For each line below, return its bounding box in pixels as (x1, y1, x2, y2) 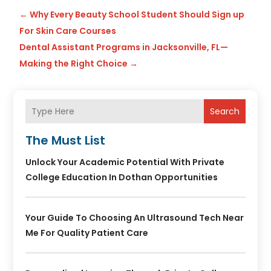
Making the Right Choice (19, 57, 128, 70)
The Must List (25, 132, 106, 149)
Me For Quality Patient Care (25, 227, 149, 240)
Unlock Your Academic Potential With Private (25, 156, 225, 169)
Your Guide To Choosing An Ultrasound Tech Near (25, 212, 244, 224)
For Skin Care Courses (19, 25, 117, 38)
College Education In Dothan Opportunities (25, 171, 218, 184)
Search (209, 105, 240, 118)
